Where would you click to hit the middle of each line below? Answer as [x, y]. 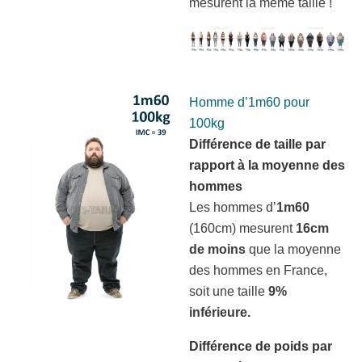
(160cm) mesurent [242, 228]
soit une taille [229, 291]
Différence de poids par [261, 346]
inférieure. [220, 312]
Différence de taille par [257, 144]
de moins [217, 249]
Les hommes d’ [233, 207]
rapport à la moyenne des [267, 165]
